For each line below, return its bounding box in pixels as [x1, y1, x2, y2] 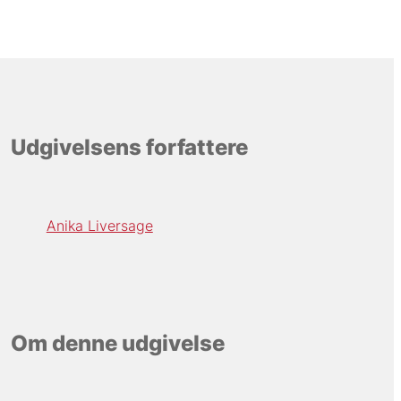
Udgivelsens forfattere [10, 134, 248, 161]
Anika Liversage [46, 217, 153, 235]
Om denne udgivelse [10, 329, 225, 356]
